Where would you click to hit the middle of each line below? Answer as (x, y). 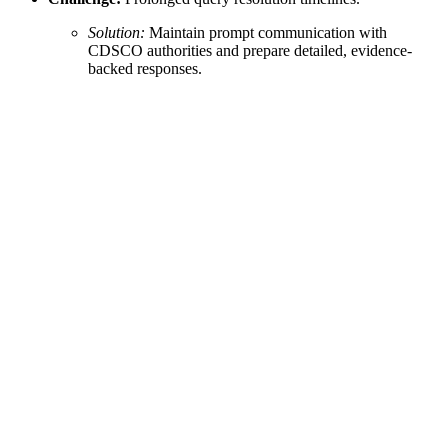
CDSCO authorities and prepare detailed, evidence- (250, 50)
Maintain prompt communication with (266, 32)
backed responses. (145, 68)
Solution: (116, 32)
